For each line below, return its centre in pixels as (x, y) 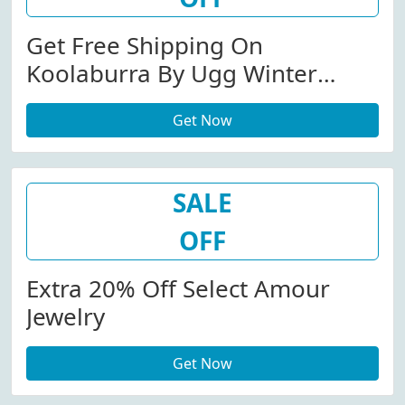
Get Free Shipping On (145, 45)
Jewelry (66, 316)
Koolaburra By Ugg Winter (172, 73)
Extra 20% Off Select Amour (178, 288)
